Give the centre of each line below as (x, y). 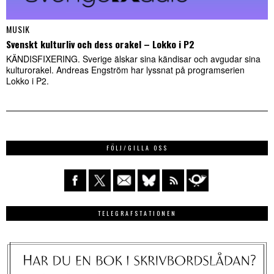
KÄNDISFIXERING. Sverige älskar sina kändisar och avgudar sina (133, 58)
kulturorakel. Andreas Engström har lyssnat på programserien (125, 69)
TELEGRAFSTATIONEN (137, 213)
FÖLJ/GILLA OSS (137, 147)
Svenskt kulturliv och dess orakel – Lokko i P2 (100, 44)
